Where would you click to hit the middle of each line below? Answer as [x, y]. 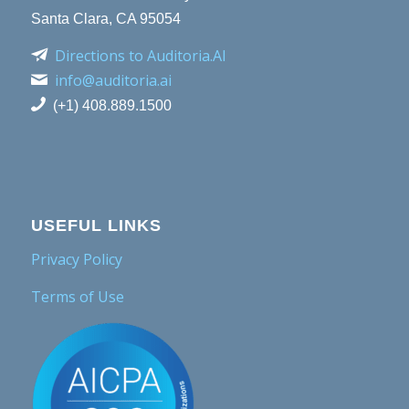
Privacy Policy [76, 259]
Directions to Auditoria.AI [140, 55]
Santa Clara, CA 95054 [105, 19]
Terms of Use [77, 296]
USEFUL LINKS [96, 226]
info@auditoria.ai [113, 80]
